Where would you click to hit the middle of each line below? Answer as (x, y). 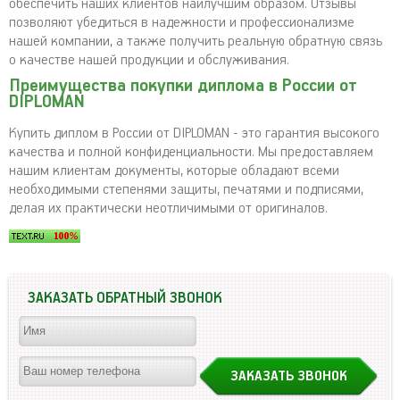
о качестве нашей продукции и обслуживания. (149, 60)
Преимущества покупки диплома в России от (183, 86)
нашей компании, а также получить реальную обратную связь (196, 41)
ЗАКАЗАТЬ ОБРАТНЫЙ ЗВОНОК (125, 298)
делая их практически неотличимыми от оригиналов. (168, 208)
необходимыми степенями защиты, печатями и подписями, (186, 189)
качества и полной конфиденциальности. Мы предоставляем (191, 152)
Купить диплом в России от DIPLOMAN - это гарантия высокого (194, 133)
